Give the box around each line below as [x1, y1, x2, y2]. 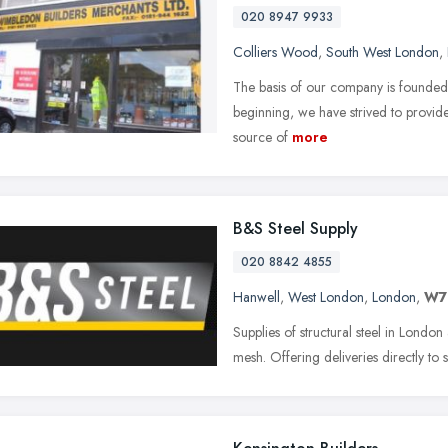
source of [233, 126, 288, 147]
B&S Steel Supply [233, 216, 358, 240]
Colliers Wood [233, 41, 318, 62]
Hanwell [233, 286, 280, 307]
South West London [326, 41, 439, 62]
